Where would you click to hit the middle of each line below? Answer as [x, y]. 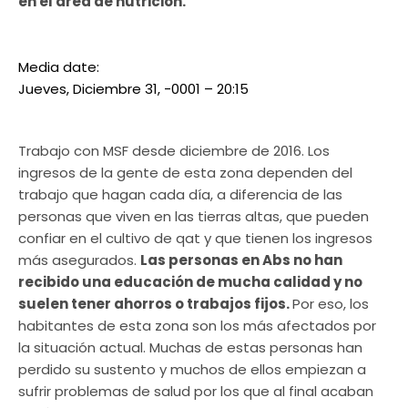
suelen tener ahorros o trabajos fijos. [155, 304]
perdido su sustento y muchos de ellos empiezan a [192, 370]
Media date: [61, 67]
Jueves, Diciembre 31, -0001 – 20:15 [133, 89]
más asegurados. [79, 260]
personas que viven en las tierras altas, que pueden [194, 217]
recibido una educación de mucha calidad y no [190, 282]
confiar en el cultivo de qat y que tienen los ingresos [195, 239]
